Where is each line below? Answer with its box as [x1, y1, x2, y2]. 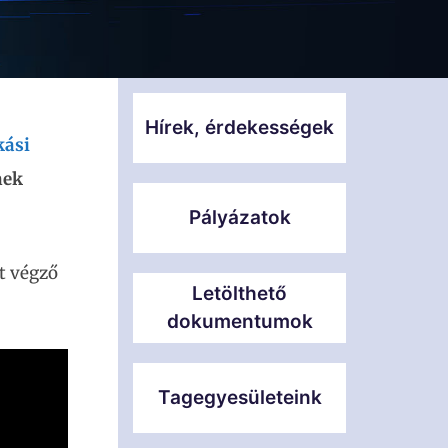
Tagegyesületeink [157, 386, 322, 409]
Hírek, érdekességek [145, 116, 334, 139]
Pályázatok [188, 206, 291, 229]
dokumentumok [166, 310, 313, 333]
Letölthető [192, 282, 287, 305]
